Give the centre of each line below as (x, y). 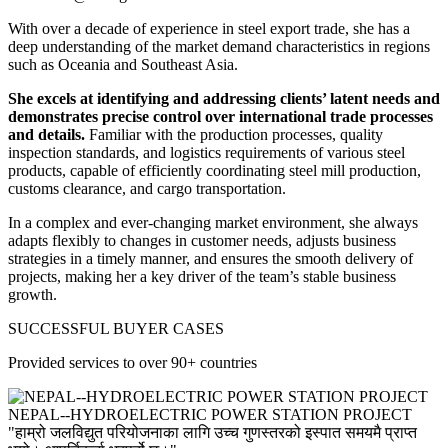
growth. (32, 294)
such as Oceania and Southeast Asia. (123, 64)
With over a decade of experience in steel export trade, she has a (209, 28)
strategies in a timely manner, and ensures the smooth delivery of (210, 258)
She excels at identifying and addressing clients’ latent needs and (224, 98)
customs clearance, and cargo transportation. (147, 188)
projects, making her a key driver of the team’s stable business (202, 276)
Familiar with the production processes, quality (234, 134)
